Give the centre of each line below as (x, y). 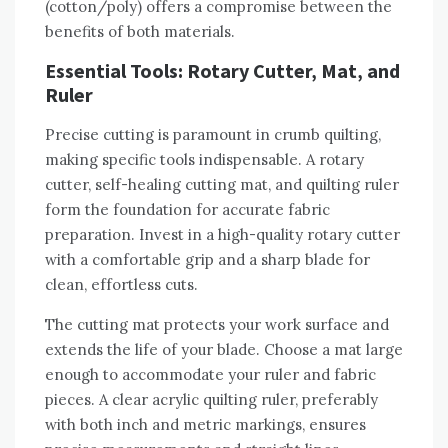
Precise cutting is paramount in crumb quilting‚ (213, 135)
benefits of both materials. (140, 32)
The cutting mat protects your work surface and (217, 325)
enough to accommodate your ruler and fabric (210, 375)
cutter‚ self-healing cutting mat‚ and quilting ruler (222, 185)
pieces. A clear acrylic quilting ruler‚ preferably (211, 400)
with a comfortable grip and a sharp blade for (207, 260)
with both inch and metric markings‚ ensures (205, 425)
